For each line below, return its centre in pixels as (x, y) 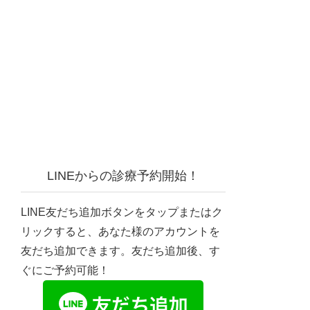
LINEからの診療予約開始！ (123, 176)
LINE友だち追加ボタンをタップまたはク (122, 212)
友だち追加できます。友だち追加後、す (120, 251)
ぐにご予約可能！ (65, 270)
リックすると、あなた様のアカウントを (120, 231)
